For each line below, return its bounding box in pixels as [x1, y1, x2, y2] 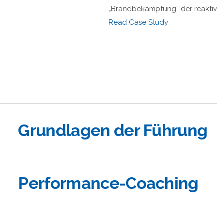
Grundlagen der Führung [18, 120, 208, 140]
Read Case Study [108, 18, 168, 27]
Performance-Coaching [18, 173, 199, 193]
